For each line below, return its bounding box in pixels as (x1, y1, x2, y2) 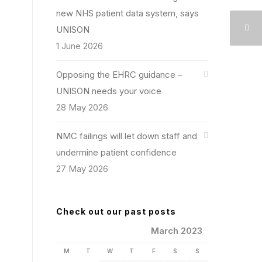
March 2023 (151, 225, 202, 236)
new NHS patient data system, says (56, 8, 199, 19)
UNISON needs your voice (56, 85, 161, 96)
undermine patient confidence (56, 147, 177, 158)
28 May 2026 (56, 102, 108, 113)
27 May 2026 (56, 163, 108, 174)
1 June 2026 (56, 40, 103, 51)
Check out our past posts (56, 206, 176, 216)
